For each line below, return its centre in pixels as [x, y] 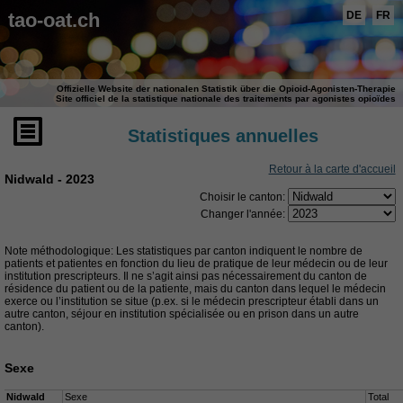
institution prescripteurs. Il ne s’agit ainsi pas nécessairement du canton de [186, 276]
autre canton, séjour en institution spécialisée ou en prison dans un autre [182, 313]
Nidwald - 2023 [49, 179]
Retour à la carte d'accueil [332, 169]
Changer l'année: [244, 214]
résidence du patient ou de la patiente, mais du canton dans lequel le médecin [195, 288]
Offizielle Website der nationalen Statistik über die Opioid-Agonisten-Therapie [226, 88]
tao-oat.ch [54, 20]
